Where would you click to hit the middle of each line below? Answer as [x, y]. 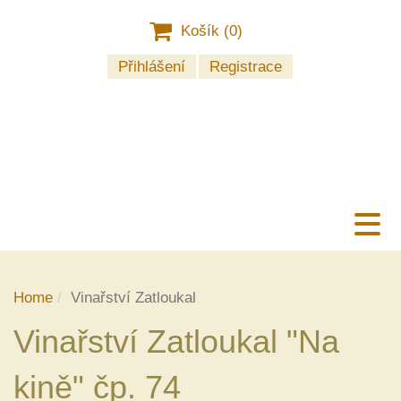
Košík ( [205, 31]
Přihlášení [151, 67]
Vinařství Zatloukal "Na [176, 341]
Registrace [245, 67]
